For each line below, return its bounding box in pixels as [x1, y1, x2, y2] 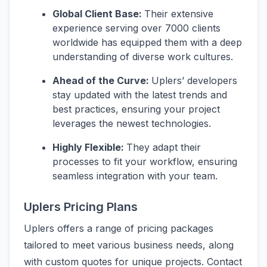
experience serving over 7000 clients [52, 21, 221, 34]
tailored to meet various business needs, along [24, 238, 234, 251]
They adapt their [126, 141, 201, 153]
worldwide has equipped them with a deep [52, 36, 242, 48]
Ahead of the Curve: [52, 74, 151, 86]
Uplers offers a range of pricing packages [24, 222, 213, 234]
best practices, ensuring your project [52, 103, 220, 115]
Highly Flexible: [52, 141, 126, 153]
